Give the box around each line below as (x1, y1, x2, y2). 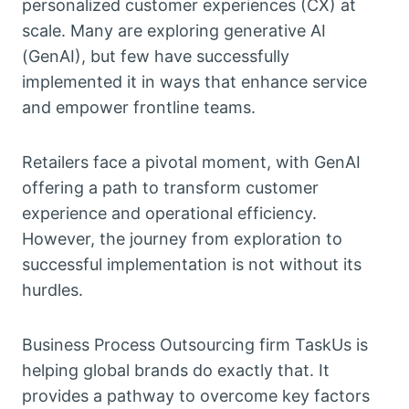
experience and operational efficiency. (22, 204, 317, 223)
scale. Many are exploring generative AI (22, 21, 326, 40)
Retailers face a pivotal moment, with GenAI (22, 152, 361, 172)
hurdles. (22, 280, 83, 299)
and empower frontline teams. (22, 98, 256, 117)
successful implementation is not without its (22, 255, 362, 274)
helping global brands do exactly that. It (22, 361, 330, 380)
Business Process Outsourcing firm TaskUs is (22, 335, 368, 354)
